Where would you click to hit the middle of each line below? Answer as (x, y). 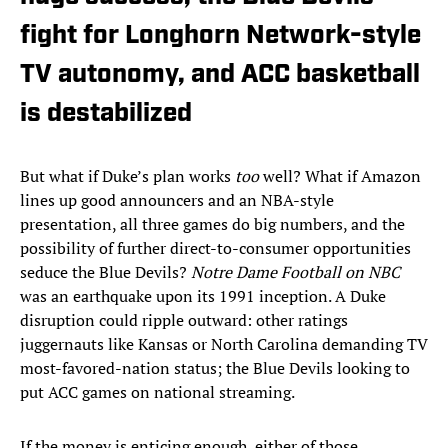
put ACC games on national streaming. (157, 392)
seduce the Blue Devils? (105, 272)
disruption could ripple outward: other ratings (184, 320)
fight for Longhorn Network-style (220, 37)
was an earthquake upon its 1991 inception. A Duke (203, 296)
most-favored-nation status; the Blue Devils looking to (215, 368)
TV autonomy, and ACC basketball (220, 76)
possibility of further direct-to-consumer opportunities (215, 248)
